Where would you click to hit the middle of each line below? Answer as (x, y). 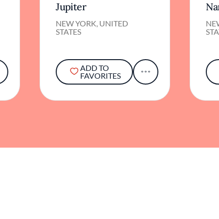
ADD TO (94, 67)
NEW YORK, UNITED (92, 23)
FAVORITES (100, 75)
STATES (69, 31)
